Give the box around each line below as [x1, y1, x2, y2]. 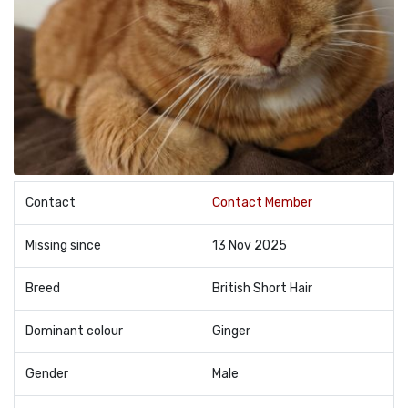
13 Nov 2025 [212, 238, 287, 253]
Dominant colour [25, 323, 123, 339]
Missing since [25, 238, 101, 253]
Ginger [212, 323, 250, 339]
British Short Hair [212, 280, 312, 296]
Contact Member [212, 195, 312, 210]
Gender [25, 366, 68, 382]
